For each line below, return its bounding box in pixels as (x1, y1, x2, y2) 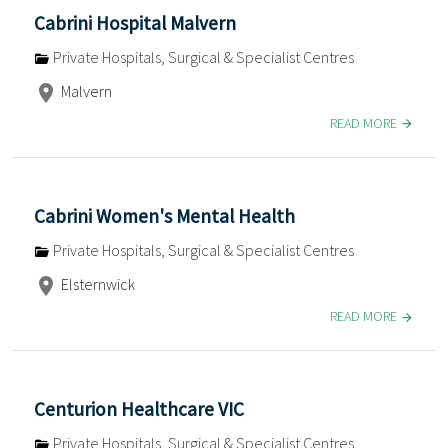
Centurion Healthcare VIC (34, 396, 244, 421)
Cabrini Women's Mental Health (34, 203, 295, 228)
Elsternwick (58, 273, 135, 294)
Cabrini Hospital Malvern (34, 10, 236, 35)
